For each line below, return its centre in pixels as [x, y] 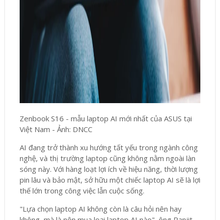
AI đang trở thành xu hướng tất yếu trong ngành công [109, 148]
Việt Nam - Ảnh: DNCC [56, 129]
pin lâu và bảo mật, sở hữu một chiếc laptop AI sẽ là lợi [110, 180]
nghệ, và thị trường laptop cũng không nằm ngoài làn [107, 158]
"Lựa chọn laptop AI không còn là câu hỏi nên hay [100, 209]
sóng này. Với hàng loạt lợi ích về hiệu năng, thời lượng [109, 169]
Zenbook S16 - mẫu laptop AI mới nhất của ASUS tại [106, 119]
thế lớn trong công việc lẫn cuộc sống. [82, 191]
